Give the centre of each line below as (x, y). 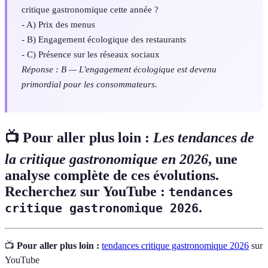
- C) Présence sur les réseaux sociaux (91, 54)
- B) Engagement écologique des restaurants (104, 39)
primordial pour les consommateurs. (89, 84)
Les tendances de (204, 138)
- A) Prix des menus (58, 25)
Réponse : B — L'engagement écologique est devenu (119, 69)
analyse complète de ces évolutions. (112, 176)
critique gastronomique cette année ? (90, 10)
